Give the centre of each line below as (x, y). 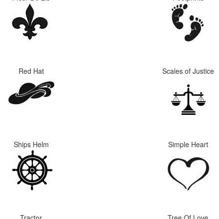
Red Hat (31, 71)
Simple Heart (188, 144)
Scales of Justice (188, 71)
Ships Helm (31, 144)
